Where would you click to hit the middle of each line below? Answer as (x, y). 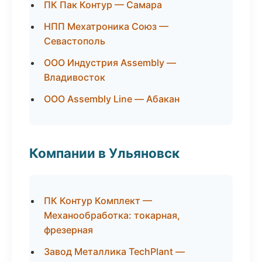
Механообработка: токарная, (112, 215)
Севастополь (75, 41)
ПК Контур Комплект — (98, 201)
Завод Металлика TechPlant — (114, 251)
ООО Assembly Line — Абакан (112, 99)
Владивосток (75, 77)
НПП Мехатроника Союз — (106, 26)
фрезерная (68, 230)
